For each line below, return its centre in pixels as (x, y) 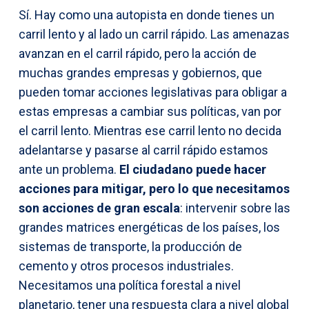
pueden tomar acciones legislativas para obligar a (153, 92)
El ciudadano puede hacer (193, 169)
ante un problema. (69, 169)
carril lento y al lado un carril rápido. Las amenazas (154, 34)
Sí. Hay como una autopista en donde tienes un (147, 14)
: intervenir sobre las (235, 208)
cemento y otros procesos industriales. (126, 266)
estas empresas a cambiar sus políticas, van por (150, 111)
